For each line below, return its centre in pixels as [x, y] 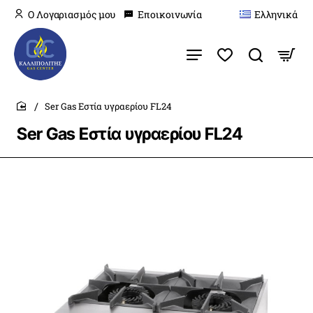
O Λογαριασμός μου [72, 14]
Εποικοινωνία [170, 14]
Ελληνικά [276, 14]
